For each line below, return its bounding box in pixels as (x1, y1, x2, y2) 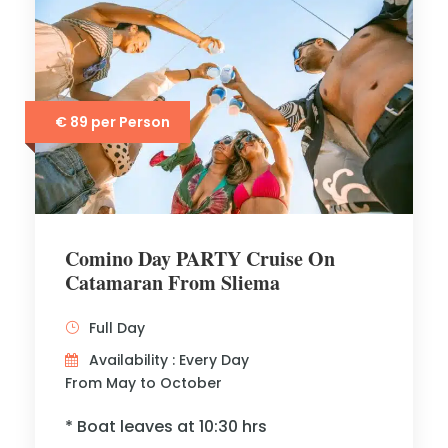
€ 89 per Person (55, 112, 170, 132)
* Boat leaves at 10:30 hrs (65, 415, 267, 438)
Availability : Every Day (89, 350, 249, 370)
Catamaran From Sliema (65, 268, 280, 297)
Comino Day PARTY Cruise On (65, 244, 335, 273)
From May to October (65, 373, 222, 393)
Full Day (89, 318, 145, 338)
